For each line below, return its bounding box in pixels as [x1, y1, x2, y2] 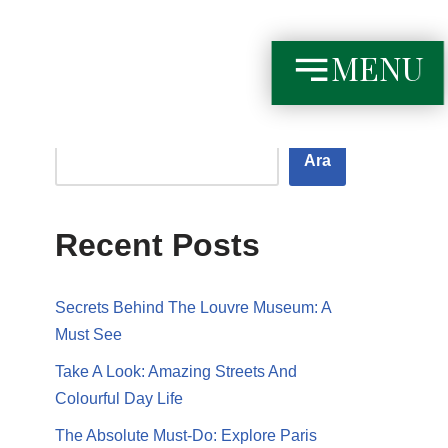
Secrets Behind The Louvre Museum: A [55, 298, 331, 316]
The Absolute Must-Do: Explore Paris [55, 426, 317, 444]
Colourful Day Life [55, 389, 183, 407]
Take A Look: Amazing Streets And [55, 362, 297, 380]
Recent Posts [55, 226, 260, 263]
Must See [55, 325, 122, 343]
